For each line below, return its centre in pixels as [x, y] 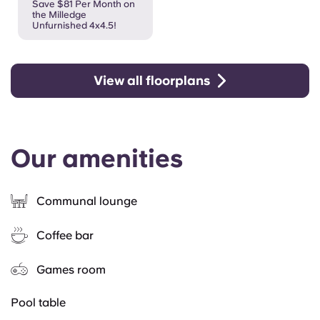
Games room [71, 270]
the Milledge [59, 14]
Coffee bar [65, 236]
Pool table [38, 302]
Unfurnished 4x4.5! [74, 25]
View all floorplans [152, 80]
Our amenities [97, 158]
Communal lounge [87, 201]
